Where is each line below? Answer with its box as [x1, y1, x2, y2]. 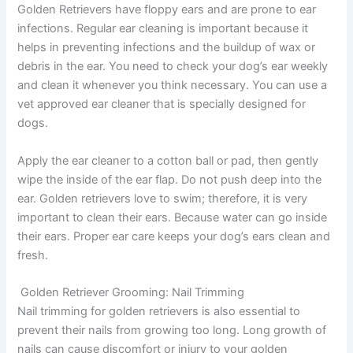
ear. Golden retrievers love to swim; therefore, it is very [17, 191, 308, 206]
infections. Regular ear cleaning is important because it [17, 21, 309, 36]
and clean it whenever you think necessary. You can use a [17, 78, 328, 93]
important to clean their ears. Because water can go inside [17, 210, 328, 225]
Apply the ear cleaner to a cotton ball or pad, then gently [17, 153, 319, 168]
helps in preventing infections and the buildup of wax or [17, 40, 316, 55]
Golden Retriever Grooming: [17, 285, 173, 299]
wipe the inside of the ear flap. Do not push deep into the [17, 172, 322, 187]
